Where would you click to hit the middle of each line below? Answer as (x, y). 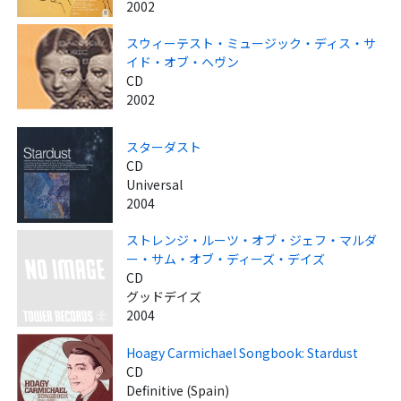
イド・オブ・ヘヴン (183, 62)
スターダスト (164, 146)
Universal (155, 184)
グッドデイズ (164, 297)
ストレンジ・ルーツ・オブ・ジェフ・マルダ (252, 240)
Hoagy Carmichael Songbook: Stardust (243, 353)
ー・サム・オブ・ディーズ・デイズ (226, 259)
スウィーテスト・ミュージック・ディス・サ (252, 43)
